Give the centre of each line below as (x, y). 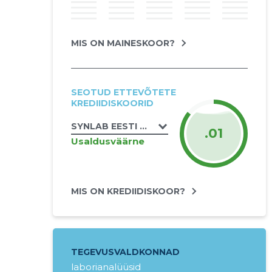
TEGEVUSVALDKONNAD (125, 252)
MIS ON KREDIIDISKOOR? (128, 191)
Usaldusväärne (107, 141)
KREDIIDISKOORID (112, 103)
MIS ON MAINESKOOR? (123, 43)
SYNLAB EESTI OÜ (112, 126)
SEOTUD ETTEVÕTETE (123, 92)
